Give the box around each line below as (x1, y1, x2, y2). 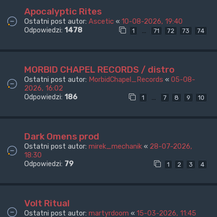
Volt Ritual (24, 197, 70, 209)
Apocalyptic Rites (24, 6, 102, 17)
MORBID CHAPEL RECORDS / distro (24, 64, 174, 76)
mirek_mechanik (89, 141, 142, 151)
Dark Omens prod (24, 130, 99, 142)
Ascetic (89, 17, 114, 26)
